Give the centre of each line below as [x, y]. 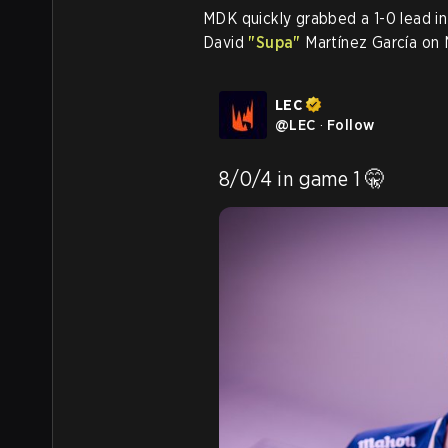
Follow [351, 124]
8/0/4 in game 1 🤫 [305, 178]
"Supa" [274, 42]
